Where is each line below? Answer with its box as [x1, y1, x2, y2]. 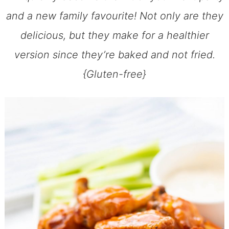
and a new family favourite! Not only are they [6, 9, 223, 22]
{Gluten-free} [83, 67, 146, 80]
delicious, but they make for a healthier [20, 29, 209, 41]
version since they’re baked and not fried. [14, 48, 215, 61]
